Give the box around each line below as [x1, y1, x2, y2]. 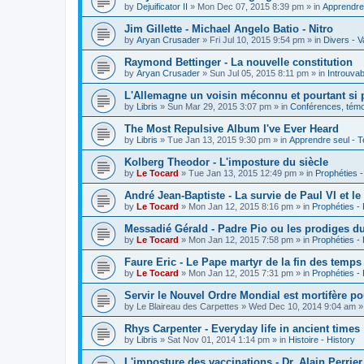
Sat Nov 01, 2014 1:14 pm [167, 335, 270, 344]
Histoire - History [288, 335, 355, 344]
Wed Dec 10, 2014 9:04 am [249, 301, 356, 311]
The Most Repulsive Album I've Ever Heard [124, 123, 339, 135]
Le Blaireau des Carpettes [136, 301, 239, 311]
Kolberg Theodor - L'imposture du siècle [124, 156, 328, 168]
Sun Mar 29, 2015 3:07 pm [167, 102, 271, 111]
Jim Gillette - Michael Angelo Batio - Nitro [124, 23, 333, 35]
